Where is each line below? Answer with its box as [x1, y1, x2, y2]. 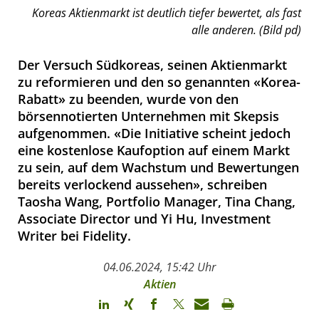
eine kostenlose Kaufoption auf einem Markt [18, 141, 290, 159]
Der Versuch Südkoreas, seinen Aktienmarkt [18, 56, 287, 73]
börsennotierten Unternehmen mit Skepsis [18, 107, 279, 125]
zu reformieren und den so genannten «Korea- [18, 73, 300, 90]
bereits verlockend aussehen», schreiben [18, 175, 267, 193]
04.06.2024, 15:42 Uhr [103, 258, 216, 275]
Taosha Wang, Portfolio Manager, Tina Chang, [18, 192, 296, 210]
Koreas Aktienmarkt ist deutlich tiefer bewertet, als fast [32, 4, 301, 21]
